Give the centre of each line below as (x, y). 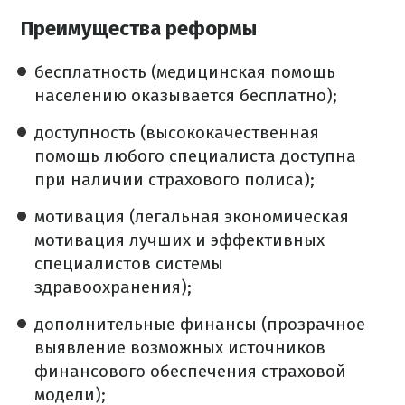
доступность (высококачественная (177, 133)
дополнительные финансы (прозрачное (200, 325)
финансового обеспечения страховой (190, 372)
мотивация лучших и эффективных (179, 240)
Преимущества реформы (139, 28)
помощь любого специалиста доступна (195, 156)
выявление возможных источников (180, 348)
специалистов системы (129, 264)
